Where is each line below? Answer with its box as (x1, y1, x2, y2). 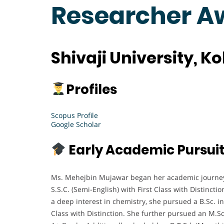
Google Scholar (51, 119, 101, 129)
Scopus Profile (51, 110, 98, 120)
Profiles (65, 80, 117, 98)
